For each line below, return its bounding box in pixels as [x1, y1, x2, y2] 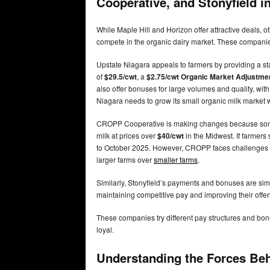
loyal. [96, 224, 114, 235]
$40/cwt [157, 130, 184, 142]
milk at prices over [96, 130, 157, 141]
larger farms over [96, 154, 154, 165]
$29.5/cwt [104, 71, 137, 83]
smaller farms [154, 154, 198, 165]
